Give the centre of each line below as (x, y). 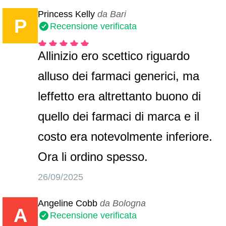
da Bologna (123, 203)
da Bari (112, 14)
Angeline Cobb (68, 203)
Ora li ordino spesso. (93, 157)
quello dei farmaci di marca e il (119, 116)
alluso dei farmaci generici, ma (119, 76)
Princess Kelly (67, 14)
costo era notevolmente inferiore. (125, 136)
